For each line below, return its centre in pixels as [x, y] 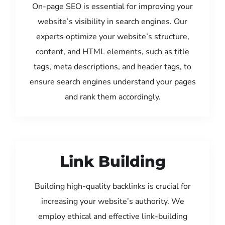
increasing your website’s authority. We [113, 201]
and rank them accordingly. [113, 97]
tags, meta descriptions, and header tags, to [113, 67]
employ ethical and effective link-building [113, 216]
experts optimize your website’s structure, [113, 36]
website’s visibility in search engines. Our [113, 21]
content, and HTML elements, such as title [113, 51]
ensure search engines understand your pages [113, 82]
